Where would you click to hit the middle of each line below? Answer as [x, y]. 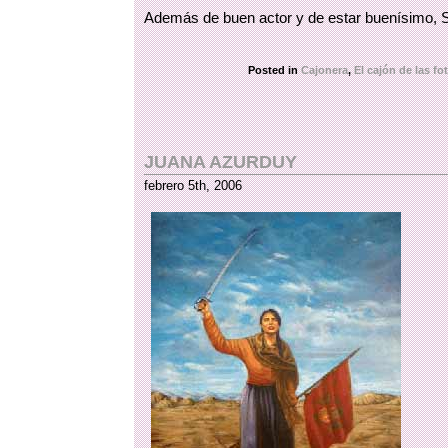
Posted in [275, 69]
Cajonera [325, 69]
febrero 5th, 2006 [193, 186]
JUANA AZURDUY [221, 162]
